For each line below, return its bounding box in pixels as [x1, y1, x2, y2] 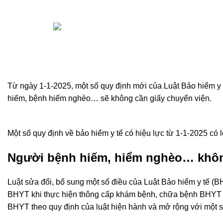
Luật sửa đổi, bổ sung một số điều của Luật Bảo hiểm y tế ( [7, 177, 214, 186]
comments [22, 59, 59, 68]
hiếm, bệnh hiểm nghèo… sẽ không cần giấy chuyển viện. [7, 94, 212, 103]
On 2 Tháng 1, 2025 [16, 41, 86, 50]
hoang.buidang [110, 23, 163, 32]
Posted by [16, 23, 51, 32]
